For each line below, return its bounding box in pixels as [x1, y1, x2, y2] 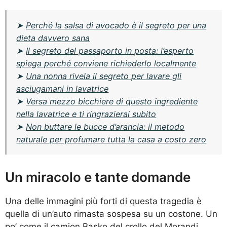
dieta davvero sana [16, 32, 90, 43]
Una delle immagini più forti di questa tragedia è [5, 196, 202, 207]
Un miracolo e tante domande [5, 169, 191, 185]
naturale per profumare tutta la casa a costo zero [16, 134, 207, 144]
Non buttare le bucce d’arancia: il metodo [26, 121, 185, 132]
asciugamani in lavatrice [16, 83, 109, 94]
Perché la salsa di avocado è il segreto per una [26, 20, 207, 30]
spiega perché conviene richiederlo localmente [16, 58, 197, 68]
